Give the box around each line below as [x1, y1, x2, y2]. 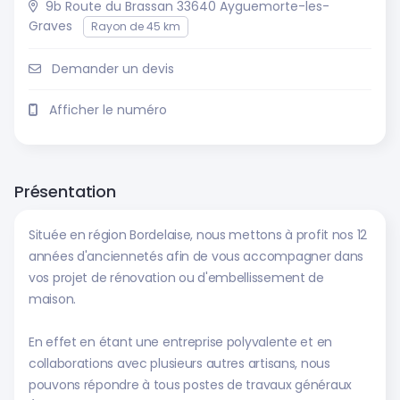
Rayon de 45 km [91, 19, 180, 34]
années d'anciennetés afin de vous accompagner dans [29, 247, 364, 265]
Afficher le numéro [49, 101, 167, 119]
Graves [29, 17, 72, 35]
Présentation [14, 180, 116, 203]
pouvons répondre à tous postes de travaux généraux [29, 376, 353, 394]
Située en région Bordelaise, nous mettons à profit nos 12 [29, 226, 368, 244]
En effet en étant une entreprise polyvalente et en [29, 333, 333, 351]
